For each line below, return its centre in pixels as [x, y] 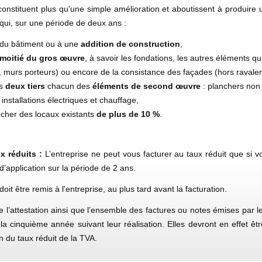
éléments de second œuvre [146, 86]
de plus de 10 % [128, 114]
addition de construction [130, 44]
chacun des [68, 86]
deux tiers [25, 86]
